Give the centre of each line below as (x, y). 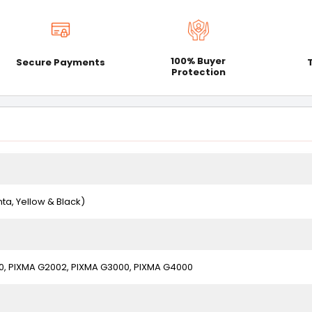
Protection (198, 72)
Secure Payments (60, 62)
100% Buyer (198, 61)
